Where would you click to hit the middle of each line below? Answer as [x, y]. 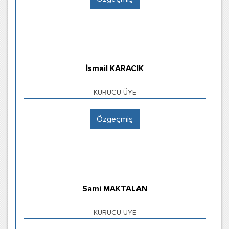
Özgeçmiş [115, 119]
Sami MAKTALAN [115, 189]
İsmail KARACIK [115, 68]
